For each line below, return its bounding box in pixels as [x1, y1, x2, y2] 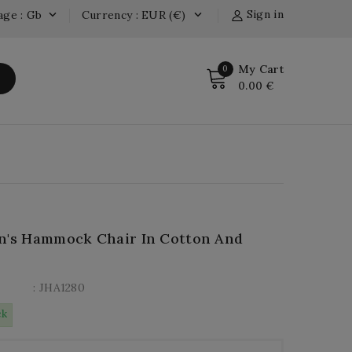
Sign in [246, 6, 284, 21]
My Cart [237, 62, 284, 76]
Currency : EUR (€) [81, 7, 186, 22]
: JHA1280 [33, 280, 86, 295]
